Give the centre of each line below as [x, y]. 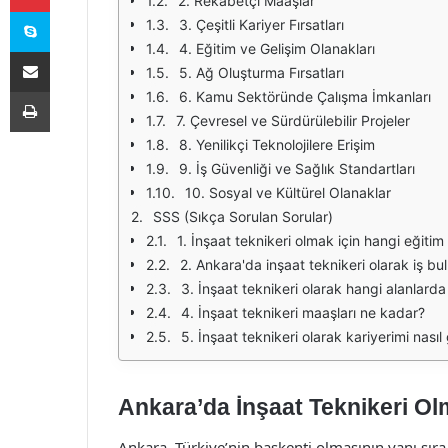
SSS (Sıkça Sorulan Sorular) [243, 216]
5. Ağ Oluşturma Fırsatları [261, 72]
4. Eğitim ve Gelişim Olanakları [277, 48]
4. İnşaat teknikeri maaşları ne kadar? [303, 312]
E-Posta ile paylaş [68, 51]
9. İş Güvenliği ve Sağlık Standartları [297, 168]
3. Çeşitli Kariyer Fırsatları [261, 24]
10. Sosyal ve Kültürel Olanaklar [288, 192]
